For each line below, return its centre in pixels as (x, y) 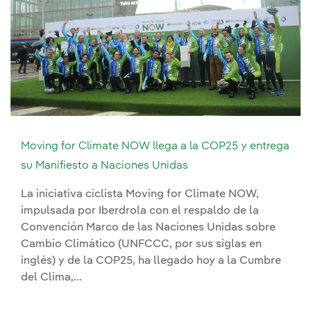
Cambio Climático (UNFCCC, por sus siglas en (141, 244)
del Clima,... (51, 277)
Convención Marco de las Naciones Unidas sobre (148, 227)
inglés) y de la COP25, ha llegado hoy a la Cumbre (151, 261)
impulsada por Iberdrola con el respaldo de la (140, 211)
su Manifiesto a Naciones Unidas (104, 166)
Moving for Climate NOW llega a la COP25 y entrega (155, 146)
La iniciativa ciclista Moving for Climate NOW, (140, 194)
